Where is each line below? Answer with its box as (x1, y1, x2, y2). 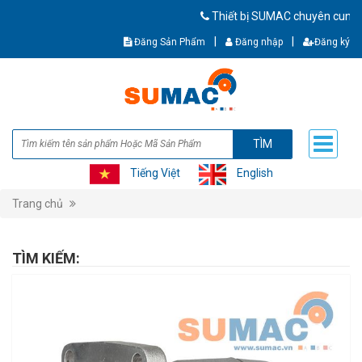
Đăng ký (314, 36, 350, 48)
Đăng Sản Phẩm (132, 36, 205, 48)
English (236, 166, 273, 180)
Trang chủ (12, 197, 63, 211)
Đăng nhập (233, 36, 283, 48)
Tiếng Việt (129, 166, 180, 180)
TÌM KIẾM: (12, 250, 80, 267)
